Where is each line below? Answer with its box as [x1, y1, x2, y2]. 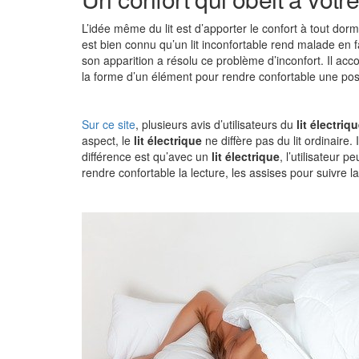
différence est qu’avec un [82, 148, 212, 164]
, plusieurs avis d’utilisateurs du [135, 116, 296, 132]
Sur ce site [82, 116, 135, 132]
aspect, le [82, 132, 134, 148]
